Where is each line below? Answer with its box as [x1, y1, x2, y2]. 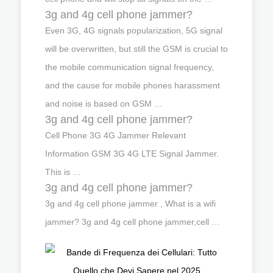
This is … [45, 166, 81, 177]
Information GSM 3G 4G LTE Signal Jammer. [45, 148, 219, 158]
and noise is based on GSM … [45, 98, 163, 108]
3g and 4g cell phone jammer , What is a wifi [45, 198, 216, 208]
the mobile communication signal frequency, [45, 62, 214, 72]
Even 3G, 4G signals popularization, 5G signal [45, 25, 222, 35]
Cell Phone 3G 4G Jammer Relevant [45, 130, 186, 140]
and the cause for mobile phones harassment [45, 80, 220, 90]
